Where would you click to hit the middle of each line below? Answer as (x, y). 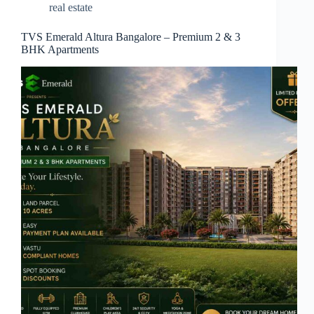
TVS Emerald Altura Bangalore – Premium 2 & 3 (131, 37)
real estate (71, 7)
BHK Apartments (60, 49)
